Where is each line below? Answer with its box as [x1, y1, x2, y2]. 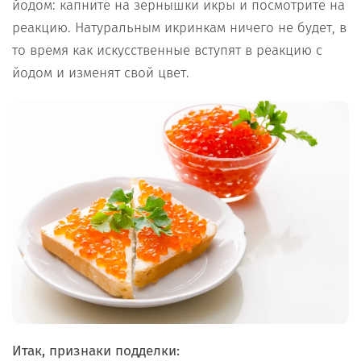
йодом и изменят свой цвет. [12, 64, 189, 82]
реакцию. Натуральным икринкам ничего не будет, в [12, 19, 346, 37]
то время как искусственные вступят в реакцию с [12, 42, 322, 60]
